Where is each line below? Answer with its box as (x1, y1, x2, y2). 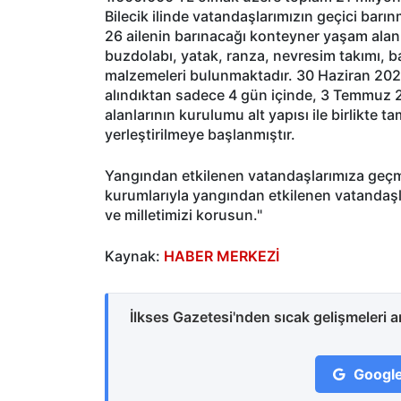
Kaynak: (105, 246, 164, 265)
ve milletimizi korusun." (105, 205, 266, 224)
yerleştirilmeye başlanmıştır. (105, 124, 295, 143)
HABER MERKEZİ (164, 246, 279, 265)
